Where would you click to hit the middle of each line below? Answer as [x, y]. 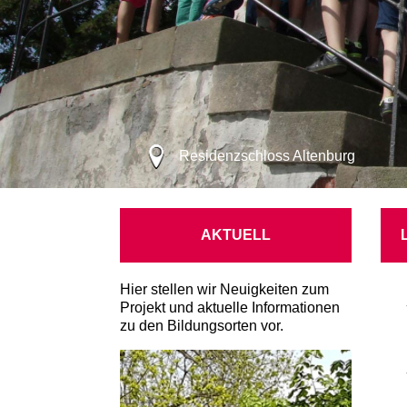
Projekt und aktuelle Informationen [230, 308]
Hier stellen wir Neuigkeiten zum [224, 289]
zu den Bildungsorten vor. [202, 326]
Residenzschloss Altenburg [267, 156]
